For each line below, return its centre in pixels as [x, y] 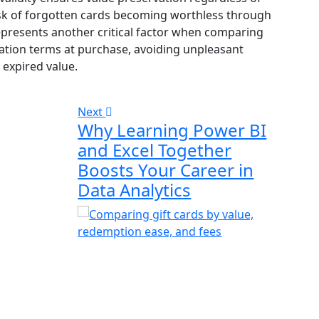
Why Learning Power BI [172, 130]
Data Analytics [135, 190]
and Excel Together [155, 150]
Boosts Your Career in [166, 170]
